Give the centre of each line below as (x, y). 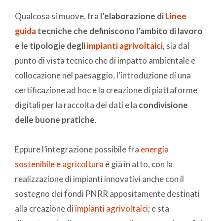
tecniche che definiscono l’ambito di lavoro (119, 31)
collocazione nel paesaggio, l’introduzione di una (103, 75)
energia (155, 149)
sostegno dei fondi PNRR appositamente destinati (107, 194)
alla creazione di (45, 209)
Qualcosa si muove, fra (57, 16)
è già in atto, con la (138, 164)
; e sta (159, 209)
